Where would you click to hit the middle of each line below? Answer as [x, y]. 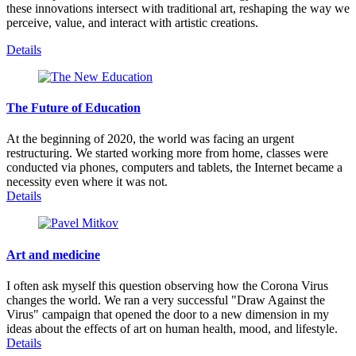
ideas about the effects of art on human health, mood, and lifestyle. [172, 329]
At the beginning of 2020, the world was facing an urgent [150, 139]
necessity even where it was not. [87, 182]
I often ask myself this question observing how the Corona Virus [167, 286]
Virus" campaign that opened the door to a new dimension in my [168, 314]
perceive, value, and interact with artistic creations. [132, 22]
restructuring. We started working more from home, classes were [167, 153]
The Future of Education [74, 108]
